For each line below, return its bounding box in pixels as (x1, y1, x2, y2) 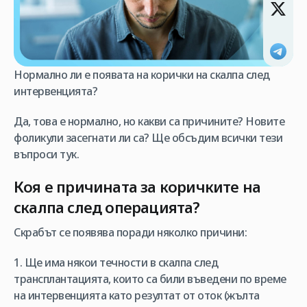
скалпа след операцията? (14, 196, 200, 217)
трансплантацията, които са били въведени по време (14, 271, 286, 286)
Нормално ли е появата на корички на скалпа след (14, 66, 270, 82)
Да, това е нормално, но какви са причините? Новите (14, 113, 284, 129)
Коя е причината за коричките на (14, 175, 261, 197)
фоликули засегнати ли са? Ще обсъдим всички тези (14, 130, 282, 145)
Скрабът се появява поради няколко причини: (14, 224, 247, 240)
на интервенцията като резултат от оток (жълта (14, 287, 260, 303)
